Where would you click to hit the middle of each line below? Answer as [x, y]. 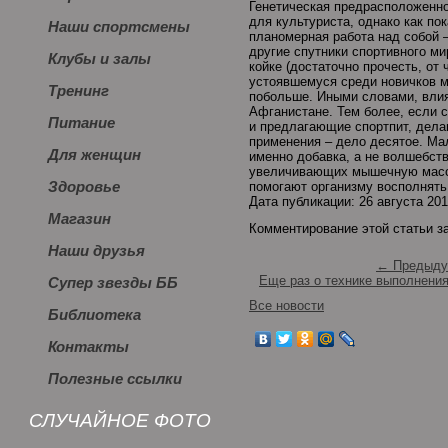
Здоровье [84, 187]
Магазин [79, 219]
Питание [81, 123]
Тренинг [78, 91]
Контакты [88, 347]
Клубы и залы [99, 59]
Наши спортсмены [119, 27]
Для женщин [94, 155]
